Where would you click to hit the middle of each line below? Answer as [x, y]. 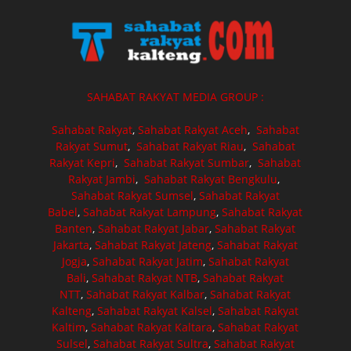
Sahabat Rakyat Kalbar [146, 295]
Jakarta [71, 245]
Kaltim [69, 327]
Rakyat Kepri [83, 163]
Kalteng [72, 311]
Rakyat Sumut [91, 147]
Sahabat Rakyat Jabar [154, 229]
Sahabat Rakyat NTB [145, 278]
